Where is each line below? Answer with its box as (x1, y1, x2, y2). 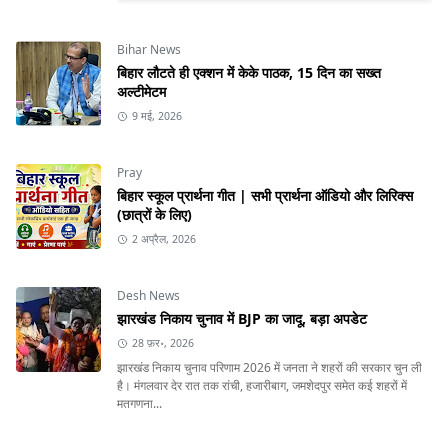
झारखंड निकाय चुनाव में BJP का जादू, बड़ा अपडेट (117, 309, 367, 329)
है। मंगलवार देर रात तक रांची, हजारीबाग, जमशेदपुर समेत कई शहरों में (117, 377, 407, 395)
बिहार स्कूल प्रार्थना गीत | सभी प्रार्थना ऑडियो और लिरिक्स (117, 186, 413, 206)
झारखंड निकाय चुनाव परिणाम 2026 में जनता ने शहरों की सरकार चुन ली (117, 359, 422, 377)
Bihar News (117, 41, 181, 59)
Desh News (117, 287, 180, 305)
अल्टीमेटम (117, 82, 166, 102)
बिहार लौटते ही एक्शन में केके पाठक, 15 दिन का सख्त (117, 63, 381, 83)
